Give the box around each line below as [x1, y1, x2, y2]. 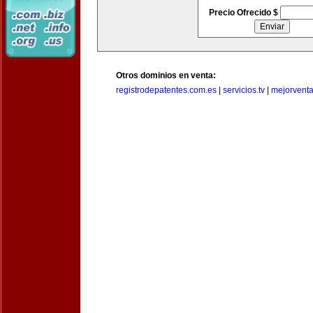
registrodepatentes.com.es [116, 85, 217, 95]
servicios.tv [223, 85, 265, 95]
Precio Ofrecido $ [208, 8, 280, 17]
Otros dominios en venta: [116, 71, 216, 80]
